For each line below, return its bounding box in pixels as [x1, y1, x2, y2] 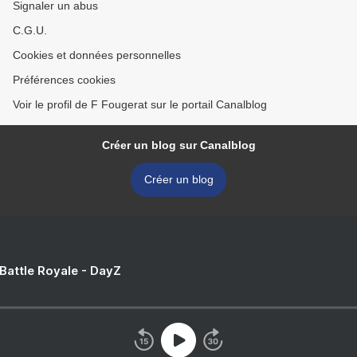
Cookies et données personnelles [13, 49, 181, 61]
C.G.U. [13, 24, 47, 37]
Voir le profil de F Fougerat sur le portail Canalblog [13, 98, 267, 111]
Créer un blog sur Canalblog [101, 139, 256, 151]
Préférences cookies [13, 73, 116, 86]
